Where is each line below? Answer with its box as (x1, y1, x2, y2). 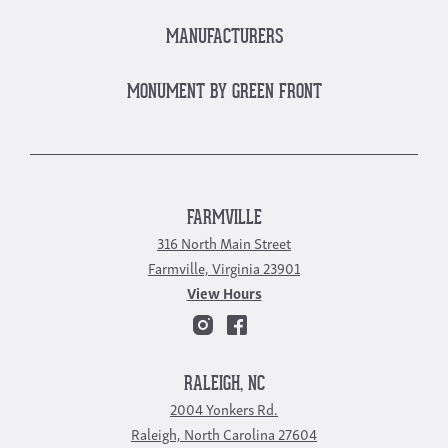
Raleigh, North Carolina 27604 (131, 421, 317, 445)
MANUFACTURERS (165, 26, 283, 49)
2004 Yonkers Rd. (170, 396, 278, 420)
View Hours (186, 280, 262, 304)
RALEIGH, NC (183, 373, 265, 396)
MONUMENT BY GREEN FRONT (126, 81, 322, 104)
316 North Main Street (157, 230, 291, 254)
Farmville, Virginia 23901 (148, 255, 300, 279)
